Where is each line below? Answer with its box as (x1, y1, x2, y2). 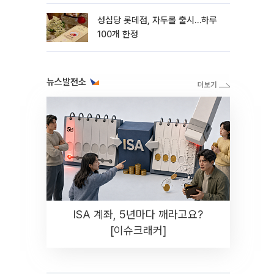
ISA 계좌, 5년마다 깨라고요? (73, 208, 203, 221)
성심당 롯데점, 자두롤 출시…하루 (97, 15, 217, 26)
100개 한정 (97, 29, 138, 40)
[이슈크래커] (110, 224, 166, 237)
